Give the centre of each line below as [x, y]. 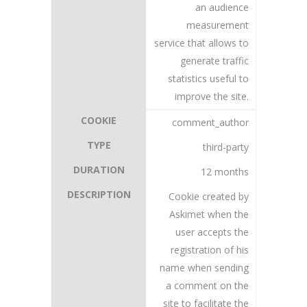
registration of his [210, 250]
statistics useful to [208, 78]
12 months [225, 172]
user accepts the [212, 232]
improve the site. [212, 96]
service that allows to [201, 43]
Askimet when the [209, 214]
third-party [226, 147]
